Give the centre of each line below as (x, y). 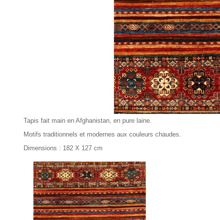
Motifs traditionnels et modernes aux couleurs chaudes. (102, 135)
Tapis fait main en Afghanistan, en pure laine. (88, 121)
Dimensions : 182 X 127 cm (63, 148)
